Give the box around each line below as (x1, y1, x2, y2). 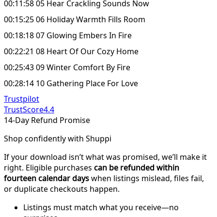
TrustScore (4, 104, 44, 115)
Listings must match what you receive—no (23, 201, 179, 213)
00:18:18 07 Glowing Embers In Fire (4, 30, 132, 41)
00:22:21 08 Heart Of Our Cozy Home (4, 46, 139, 57)
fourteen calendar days (4, 172, 89, 184)
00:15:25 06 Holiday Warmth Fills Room (4, 14, 145, 25)
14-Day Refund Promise (4, 114, 90, 125)
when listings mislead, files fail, (89, 172, 204, 184)
